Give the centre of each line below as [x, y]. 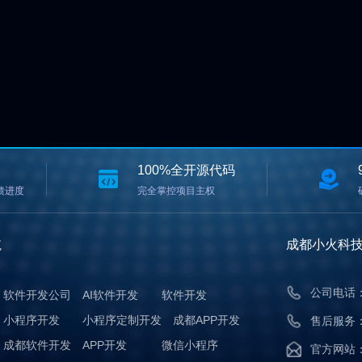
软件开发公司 [37, 295]
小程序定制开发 [122, 320]
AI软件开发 [110, 295]
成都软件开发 [37, 345]
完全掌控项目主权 [177, 190]
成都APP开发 [206, 320]
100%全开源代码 [187, 170]
